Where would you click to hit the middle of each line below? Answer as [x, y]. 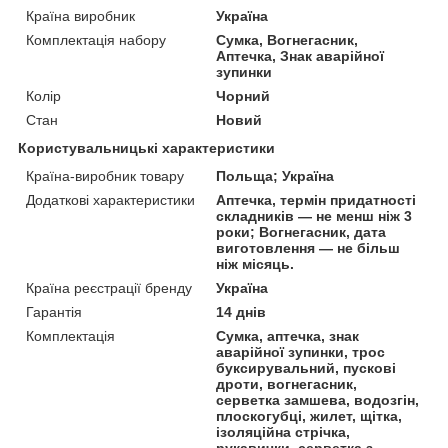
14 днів [241, 312]
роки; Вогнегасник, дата [301, 232]
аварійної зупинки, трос [301, 352]
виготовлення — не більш [308, 248]
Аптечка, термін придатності [316, 200]
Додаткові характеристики [110, 200]
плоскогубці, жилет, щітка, [309, 416]
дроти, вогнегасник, [287, 384]
